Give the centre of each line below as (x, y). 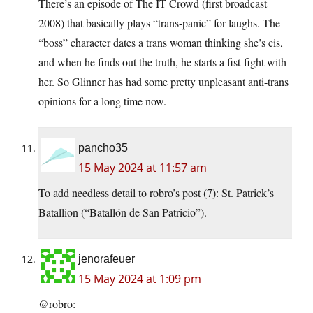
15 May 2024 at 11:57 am (143, 168)
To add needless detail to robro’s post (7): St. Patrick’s (156, 193)
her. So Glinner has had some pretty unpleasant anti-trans (163, 82)
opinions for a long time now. (102, 101)
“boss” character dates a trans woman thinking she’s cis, (161, 43)
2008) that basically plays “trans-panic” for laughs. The (159, 23)
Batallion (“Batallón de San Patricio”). (123, 212)
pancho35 (103, 148)
